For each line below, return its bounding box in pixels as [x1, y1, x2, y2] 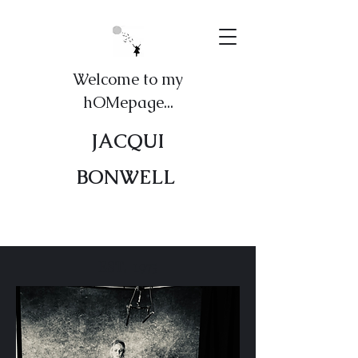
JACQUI [91, 129, 165, 153]
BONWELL [76, 165, 180, 189]
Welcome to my [73, 69, 183, 89]
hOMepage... [82, 92, 173, 113]
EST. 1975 [98, 257, 157, 276]
